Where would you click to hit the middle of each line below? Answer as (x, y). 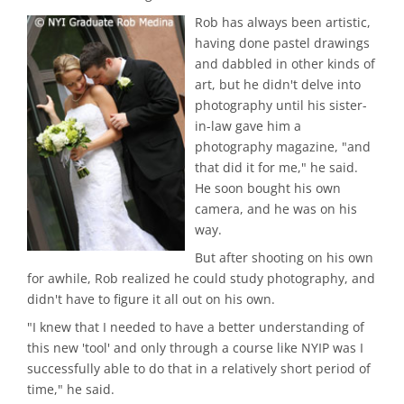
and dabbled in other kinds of (285, 64)
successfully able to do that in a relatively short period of (199, 368)
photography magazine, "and (283, 147)
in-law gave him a (248, 126)
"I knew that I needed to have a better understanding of (196, 326)
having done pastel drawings (283, 43)
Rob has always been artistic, (283, 23)
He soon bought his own (268, 188)
